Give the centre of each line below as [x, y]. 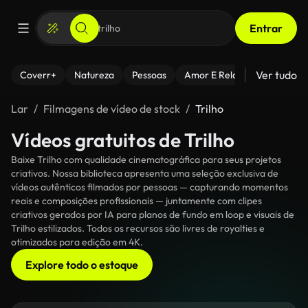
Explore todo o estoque [82, 265]
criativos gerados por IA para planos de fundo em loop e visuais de [153, 214]
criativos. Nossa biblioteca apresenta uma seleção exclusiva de [145, 173]
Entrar [266, 28]
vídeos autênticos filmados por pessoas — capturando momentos [150, 187]
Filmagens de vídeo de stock [112, 109]
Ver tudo [276, 75]
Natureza [94, 75]
